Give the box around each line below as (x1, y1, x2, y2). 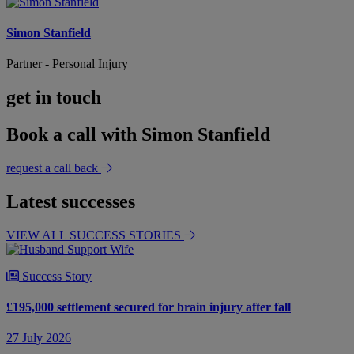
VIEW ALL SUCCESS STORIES (6, 228, 184, 242)
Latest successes (6, 190, 135, 212)
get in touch (6, 87, 101, 108)
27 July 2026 (6, 331, 71, 345)
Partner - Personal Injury (6, 57, 128, 71)
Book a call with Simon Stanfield (6, 124, 270, 145)
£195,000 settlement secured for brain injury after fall (6, 300, 291, 314)
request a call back (6, 161, 101, 175)
